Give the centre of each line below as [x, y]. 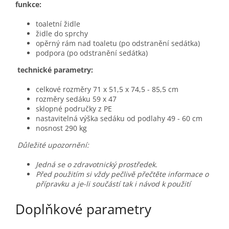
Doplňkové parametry [83, 209]
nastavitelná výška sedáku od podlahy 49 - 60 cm [119, 119]
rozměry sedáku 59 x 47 [76, 99]
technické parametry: [55, 70]
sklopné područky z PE [74, 109]
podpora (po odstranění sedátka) [92, 53]
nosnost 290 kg [61, 128]
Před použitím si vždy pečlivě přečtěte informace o [122, 174]
